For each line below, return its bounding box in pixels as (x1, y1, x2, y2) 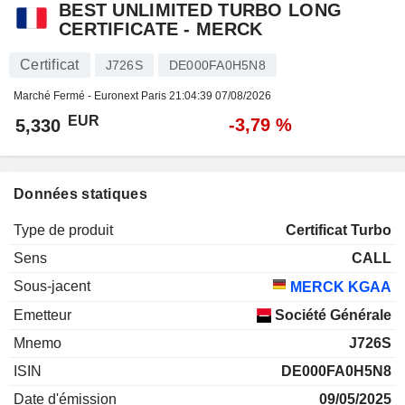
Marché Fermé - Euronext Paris (14, 89, 169, 103)
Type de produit (14, 222, 113, 239)
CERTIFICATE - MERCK (59, 19, 263, 40)
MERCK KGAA (287, 279, 391, 296)
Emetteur (14, 307, 71, 324)
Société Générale (271, 307, 391, 324)
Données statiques (14, 186, 147, 202)
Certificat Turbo (286, 222, 391, 239)
